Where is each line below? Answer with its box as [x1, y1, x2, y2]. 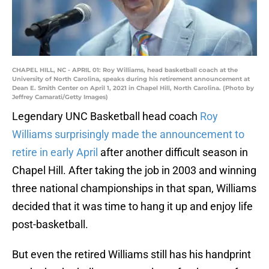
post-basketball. [12, 218, 88, 231]
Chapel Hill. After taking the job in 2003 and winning [12, 164, 256, 177]
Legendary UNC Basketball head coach [12, 110, 200, 123]
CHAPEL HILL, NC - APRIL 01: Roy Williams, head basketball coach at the [12, 66, 238, 74]
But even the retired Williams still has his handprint [12, 248, 251, 261]
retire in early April [12, 146, 98, 159]
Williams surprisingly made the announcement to [12, 128, 244, 141]
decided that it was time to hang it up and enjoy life [12, 200, 253, 213]
